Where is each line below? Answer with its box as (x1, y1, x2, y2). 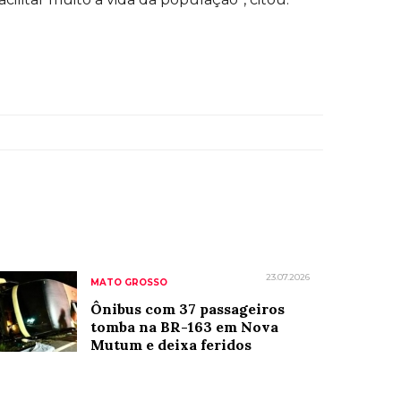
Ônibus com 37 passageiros (90, 300, 285, 318)
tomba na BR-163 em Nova (90, 318, 278, 336)
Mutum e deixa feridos (90, 336, 252, 354)
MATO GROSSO (90, 277, 167, 288)
